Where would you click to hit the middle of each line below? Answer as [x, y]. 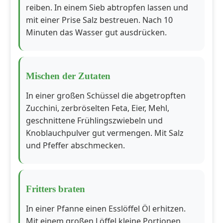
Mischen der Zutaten [68, 76]
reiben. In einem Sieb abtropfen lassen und [107, 8]
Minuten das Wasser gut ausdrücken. [96, 33]
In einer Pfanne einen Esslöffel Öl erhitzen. [106, 209]
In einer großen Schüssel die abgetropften [106, 96]
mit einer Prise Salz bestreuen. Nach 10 [99, 20]
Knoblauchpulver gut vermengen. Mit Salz [105, 133]
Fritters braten [56, 189]
